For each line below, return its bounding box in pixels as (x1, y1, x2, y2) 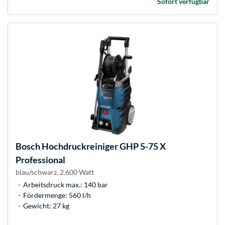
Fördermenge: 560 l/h (23, 191, 91, 200)
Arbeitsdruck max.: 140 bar (23, 180, 108, 189)
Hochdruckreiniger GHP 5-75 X (40, 141, 166, 152)
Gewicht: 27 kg (23, 201, 69, 210)
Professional (16, 154, 65, 166)
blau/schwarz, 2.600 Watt (16, 168, 94, 177)
